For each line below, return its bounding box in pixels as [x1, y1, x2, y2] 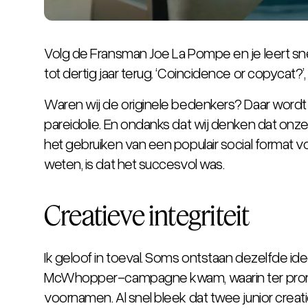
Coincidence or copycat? [157, 63, 303, 82]
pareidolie [44, 113, 100, 133]
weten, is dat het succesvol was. [44, 153, 225, 173]
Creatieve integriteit [44, 197, 250, 232]
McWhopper [44, 267, 118, 286]
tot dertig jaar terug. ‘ [44, 63, 158, 82]
